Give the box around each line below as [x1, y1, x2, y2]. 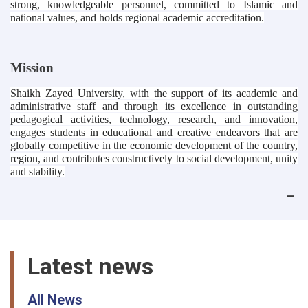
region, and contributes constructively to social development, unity [10, 153, 298, 164]
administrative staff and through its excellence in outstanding [10, 100, 298, 112]
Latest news [27, 252, 153, 280]
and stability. [10, 166, 65, 177]
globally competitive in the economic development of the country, [10, 140, 298, 151]
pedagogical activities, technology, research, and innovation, [10, 113, 298, 125]
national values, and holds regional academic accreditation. [10, 12, 264, 23]
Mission [10, 60, 54, 75]
